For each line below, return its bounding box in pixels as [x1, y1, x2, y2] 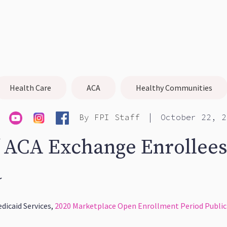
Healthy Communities [136, 83, 212, 93]
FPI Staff [94, 112, 140, 122]
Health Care [10, 83, 51, 93]
